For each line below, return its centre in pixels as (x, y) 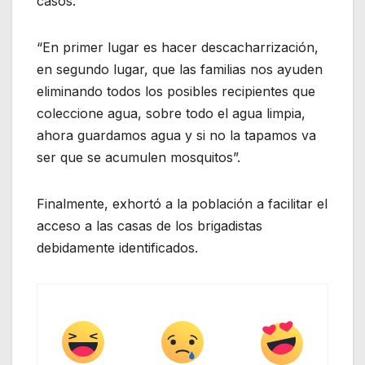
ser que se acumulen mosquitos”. (139, 158)
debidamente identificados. (117, 248)
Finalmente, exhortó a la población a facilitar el (182, 204)
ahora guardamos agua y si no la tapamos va (176, 136)
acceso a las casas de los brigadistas (150, 226)
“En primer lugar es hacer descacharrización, (178, 48)
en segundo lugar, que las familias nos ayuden (180, 70)
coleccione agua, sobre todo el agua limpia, (171, 114)
